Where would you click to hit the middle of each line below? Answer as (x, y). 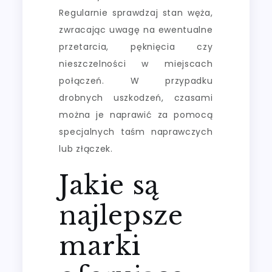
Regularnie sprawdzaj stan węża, (136, 12)
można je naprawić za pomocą (136, 114)
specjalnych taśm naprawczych (136, 131)
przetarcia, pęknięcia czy (136, 46)
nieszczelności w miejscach (136, 63)
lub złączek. (86, 148)
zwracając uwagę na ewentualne (136, 29)
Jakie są (109, 185)
